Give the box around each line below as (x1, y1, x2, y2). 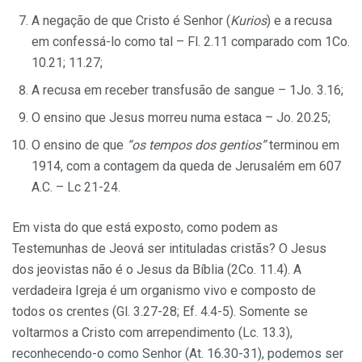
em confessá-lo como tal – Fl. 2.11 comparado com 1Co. (32, 33, 350, 49)
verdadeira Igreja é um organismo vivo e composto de (12, 282, 316, 298)
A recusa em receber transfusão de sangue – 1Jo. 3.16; (32, 82, 343, 98)
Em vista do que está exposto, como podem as (12, 219, 278, 235)
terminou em (266, 137, 339, 153)
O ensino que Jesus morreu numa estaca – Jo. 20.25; (32, 109, 330, 125)
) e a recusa (267, 12, 332, 28)
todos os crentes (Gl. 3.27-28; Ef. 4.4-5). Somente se (12, 303, 308, 319)
